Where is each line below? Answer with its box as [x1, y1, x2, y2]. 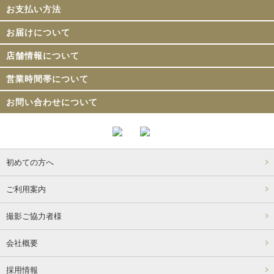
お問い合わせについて [6, 97, 98, 107]
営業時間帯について [6, 74, 89, 84]
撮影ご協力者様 [6, 212, 62, 221]
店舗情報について [6, 51, 80, 61]
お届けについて [6, 28, 70, 37]
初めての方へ [6, 158, 54, 167]
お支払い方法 [6, 4, 61, 14]
